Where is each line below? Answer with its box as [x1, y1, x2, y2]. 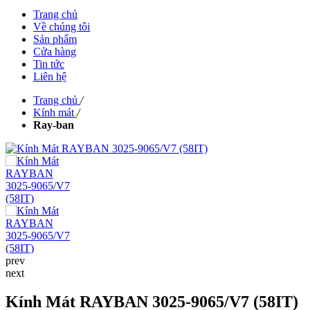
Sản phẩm [33, 33, 77, 45]
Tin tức [33, 57, 64, 70]
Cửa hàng [33, 45, 76, 57]
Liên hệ [33, 70, 66, 82]
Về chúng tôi [33, 20, 90, 33]
